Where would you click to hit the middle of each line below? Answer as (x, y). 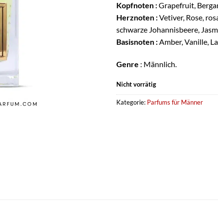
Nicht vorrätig (136, 84)
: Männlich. (158, 64)
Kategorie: (132, 102)
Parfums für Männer (175, 102)
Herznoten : (137, 18)
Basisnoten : (137, 42)
